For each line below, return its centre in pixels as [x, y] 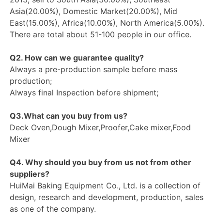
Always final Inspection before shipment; [84, 92]
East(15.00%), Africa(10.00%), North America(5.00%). [107, 23]
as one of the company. [53, 209]
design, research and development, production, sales [107, 197]
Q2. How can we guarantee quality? [77, 57]
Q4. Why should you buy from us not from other [101, 162]
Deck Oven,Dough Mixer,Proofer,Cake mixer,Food [100, 127]
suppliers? [30, 174]
